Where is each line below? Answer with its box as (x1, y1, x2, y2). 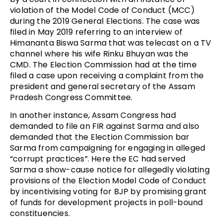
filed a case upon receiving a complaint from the (10, 69, 204, 81)
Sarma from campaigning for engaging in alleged (10, 142, 206, 154)
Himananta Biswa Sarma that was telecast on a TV (10, 37, 212, 49)
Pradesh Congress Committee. (10, 91, 133, 103)
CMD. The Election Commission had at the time (10, 58, 197, 70)
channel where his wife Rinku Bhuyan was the (10, 48, 189, 59)
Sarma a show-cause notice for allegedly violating (10, 164, 210, 175)
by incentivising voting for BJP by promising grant (10, 185, 207, 197)
